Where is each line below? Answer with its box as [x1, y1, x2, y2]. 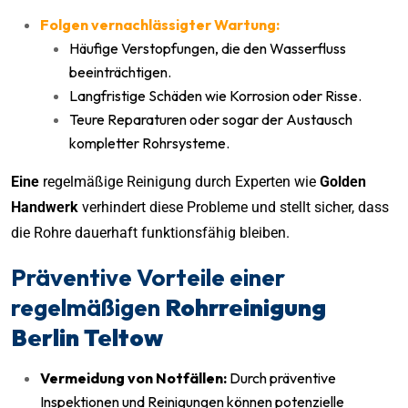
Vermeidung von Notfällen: [40, 368, 227, 387]
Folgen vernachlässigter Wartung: [40, 15, 280, 34]
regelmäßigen [11, 291, 165, 322]
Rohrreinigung [165, 291, 326, 322]
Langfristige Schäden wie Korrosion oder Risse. [69, 86, 362, 105]
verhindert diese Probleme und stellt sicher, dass [78, 198, 389, 216]
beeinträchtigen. [69, 62, 171, 81]
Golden [320, 172, 366, 190]
